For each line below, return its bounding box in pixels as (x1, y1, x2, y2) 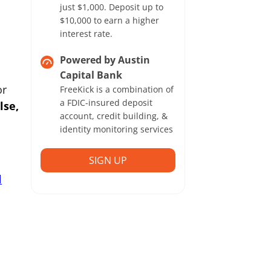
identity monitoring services (60, 123, 174, 135)
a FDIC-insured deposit (60, 97, 153, 108)
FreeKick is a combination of (60, 83, 174, 95)
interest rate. (60, 28, 113, 39)
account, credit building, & (60, 110, 168, 122)
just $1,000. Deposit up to (60, 1, 164, 13)
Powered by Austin (60, 53, 151, 67)
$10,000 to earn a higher (60, 15, 160, 26)
